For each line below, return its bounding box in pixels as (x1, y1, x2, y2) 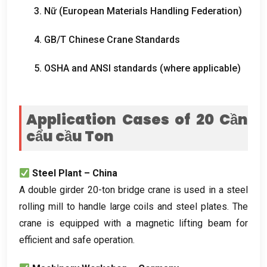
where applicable (163, 62, 237, 74)
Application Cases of (26, 109, 190, 129)
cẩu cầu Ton (26, 126, 114, 146)
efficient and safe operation (19, 234, 133, 246)
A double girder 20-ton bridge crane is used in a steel (19, 184, 248, 195)
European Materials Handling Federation (63, 5, 238, 17)
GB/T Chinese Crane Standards (44, 33, 180, 45)
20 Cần (190, 109, 248, 129)
